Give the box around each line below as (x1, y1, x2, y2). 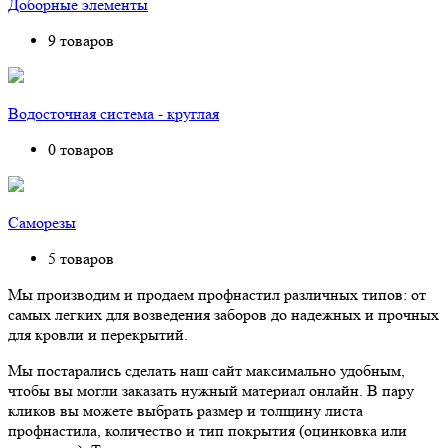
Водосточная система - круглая (8, 104, 219, 124)
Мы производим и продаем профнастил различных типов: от (8, 285, 426, 305)
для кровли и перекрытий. (8, 325, 188, 345)
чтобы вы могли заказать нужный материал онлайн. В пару (8, 381, 414, 401)
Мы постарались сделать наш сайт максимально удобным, (8, 361, 405, 381)
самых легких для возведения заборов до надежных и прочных (8, 305, 439, 325)
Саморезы (8, 213, 76, 233)
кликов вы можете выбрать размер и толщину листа (8, 401, 363, 421)
